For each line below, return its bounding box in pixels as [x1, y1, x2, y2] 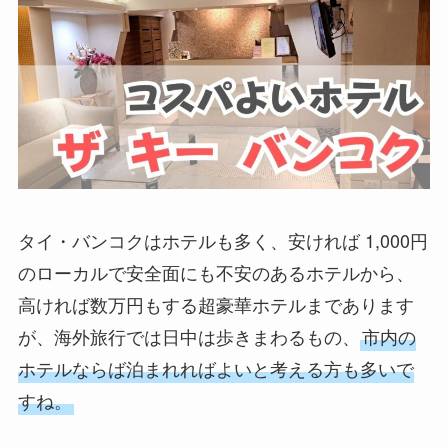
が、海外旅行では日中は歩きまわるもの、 [17, 323, 360, 350]
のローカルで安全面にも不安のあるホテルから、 [17, 259, 414, 286]
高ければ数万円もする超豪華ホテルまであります [17, 291, 414, 318]
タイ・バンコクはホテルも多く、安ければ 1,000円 [17, 227, 428, 254]
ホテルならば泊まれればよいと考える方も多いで [17, 355, 414, 382]
